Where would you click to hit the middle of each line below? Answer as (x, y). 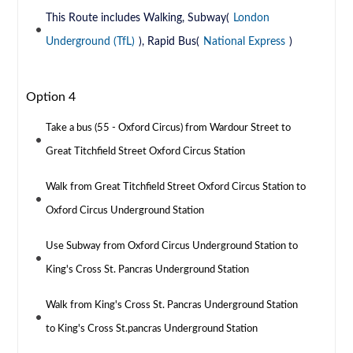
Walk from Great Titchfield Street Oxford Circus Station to (176, 188)
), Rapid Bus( (169, 42)
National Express (245, 42)
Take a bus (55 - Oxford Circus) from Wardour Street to (169, 128)
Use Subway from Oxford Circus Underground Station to (172, 247)
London (252, 19)
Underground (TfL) (91, 42)
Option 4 (51, 97)
